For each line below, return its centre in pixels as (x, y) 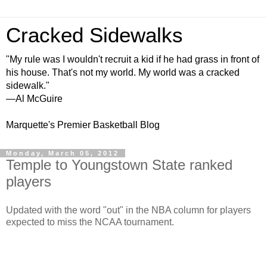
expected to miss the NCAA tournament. (90, 222)
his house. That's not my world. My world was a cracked (123, 72)
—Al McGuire (34, 99)
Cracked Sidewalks (94, 35)
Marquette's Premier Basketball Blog (83, 125)
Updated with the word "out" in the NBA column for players (128, 210)
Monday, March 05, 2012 (63, 153)
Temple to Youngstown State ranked (119, 165)
